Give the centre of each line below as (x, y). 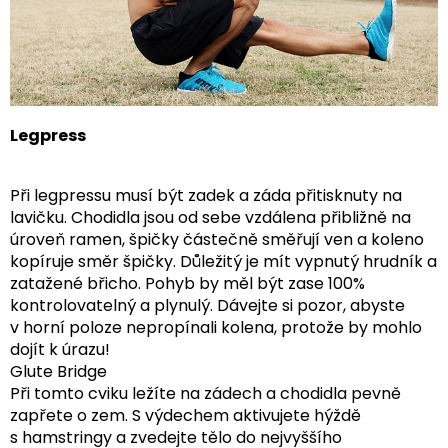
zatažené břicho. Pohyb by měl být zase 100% (187, 284)
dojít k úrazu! (60, 350)
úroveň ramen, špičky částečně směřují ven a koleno (217, 240)
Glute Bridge (58, 372)
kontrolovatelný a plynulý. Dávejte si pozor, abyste (207, 306)
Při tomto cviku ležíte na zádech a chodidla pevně (205, 394)
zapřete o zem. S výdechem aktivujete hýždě (185, 416)
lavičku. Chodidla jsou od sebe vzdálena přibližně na (210, 218)
